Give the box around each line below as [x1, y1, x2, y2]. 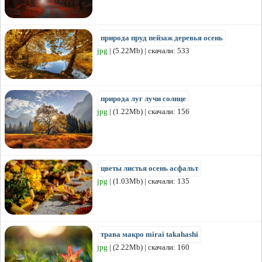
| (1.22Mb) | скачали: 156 [108, 107, 189, 116]
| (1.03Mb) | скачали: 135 [108, 177, 189, 186]
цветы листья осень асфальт [101, 164, 198, 173]
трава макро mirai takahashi [101, 230, 198, 239]
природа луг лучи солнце [101, 94, 186, 104]
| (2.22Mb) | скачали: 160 [108, 243, 189, 252]
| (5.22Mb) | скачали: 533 [108, 46, 189, 56]
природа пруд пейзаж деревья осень [101, 33, 223, 43]
